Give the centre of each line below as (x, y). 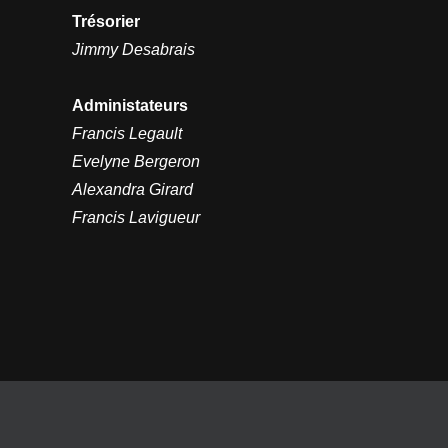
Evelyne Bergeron (136, 161)
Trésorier (106, 21)
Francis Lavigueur (136, 217)
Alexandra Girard (132, 189)
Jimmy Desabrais (133, 49)
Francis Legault (127, 133)
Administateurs (130, 105)
